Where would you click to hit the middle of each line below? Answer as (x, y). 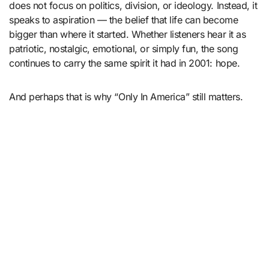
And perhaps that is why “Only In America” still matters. (126, 96)
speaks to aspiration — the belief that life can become (124, 20)
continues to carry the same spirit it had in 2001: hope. (125, 63)
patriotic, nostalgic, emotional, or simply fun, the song (124, 48)
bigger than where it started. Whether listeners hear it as (128, 34)
